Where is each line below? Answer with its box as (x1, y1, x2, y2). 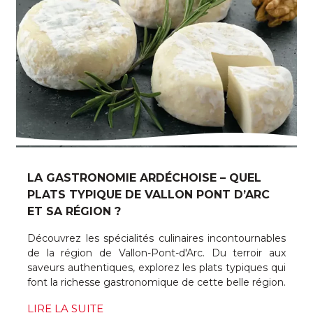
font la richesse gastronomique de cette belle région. (27, 275, 286, 289)
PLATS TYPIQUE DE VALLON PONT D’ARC (27, 187, 270, 201)
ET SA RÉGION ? (27, 204, 121, 218)
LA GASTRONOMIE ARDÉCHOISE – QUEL (27, 170, 261, 184)
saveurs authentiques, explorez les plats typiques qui (27, 261, 286, 274)
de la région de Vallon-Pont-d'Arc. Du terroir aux (27, 246, 286, 259)
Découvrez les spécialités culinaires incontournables (27, 231, 286, 245)
